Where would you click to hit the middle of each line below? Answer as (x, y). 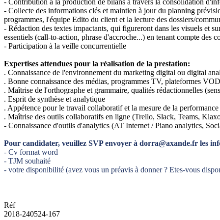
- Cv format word (32, 152)
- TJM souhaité (28, 161)
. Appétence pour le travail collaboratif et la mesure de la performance (111, 108)
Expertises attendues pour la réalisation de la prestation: (97, 63)
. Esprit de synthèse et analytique (55, 99)
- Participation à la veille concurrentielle (65, 46)
